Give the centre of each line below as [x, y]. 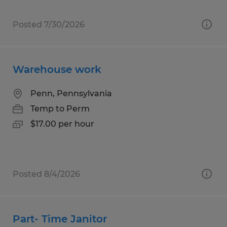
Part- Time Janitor [60, 219]
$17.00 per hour [62, 124]
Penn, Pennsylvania [71, 93]
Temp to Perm [60, 108]
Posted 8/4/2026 [46, 174]
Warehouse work [57, 69]
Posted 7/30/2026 [49, 24]
